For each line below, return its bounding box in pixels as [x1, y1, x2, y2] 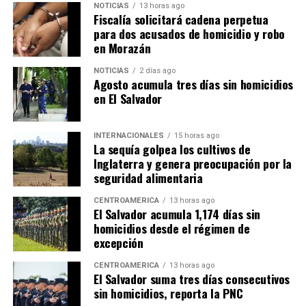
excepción [93, 234, 143, 252]
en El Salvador [93, 89, 162, 108]
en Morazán [93, 39, 151, 57]
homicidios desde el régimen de [93, 219, 250, 238]
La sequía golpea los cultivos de [93, 140, 251, 158]
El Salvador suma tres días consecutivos [93, 270, 290, 288]
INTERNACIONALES [93, 131, 164, 141]
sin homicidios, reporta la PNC [93, 284, 243, 303]
